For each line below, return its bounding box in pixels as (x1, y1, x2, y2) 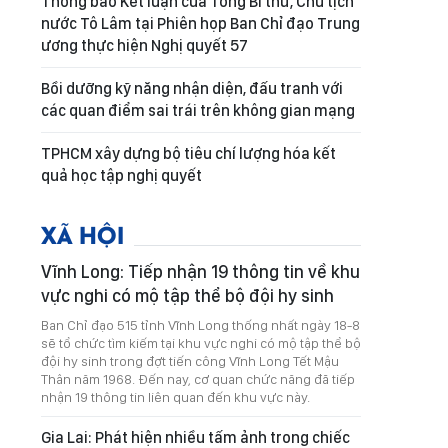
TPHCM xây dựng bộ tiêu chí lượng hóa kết (41, 144, 336, 163)
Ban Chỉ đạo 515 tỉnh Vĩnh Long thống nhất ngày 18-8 (41, 317, 360, 333)
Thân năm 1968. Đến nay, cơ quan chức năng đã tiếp (41, 371, 355, 387)
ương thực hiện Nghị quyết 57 (41, 36, 248, 55)
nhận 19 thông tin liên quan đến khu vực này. (41, 389, 310, 405)
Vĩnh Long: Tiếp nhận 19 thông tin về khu (41, 261, 360, 282)
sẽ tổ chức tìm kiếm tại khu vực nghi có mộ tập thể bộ (41, 335, 361, 351)
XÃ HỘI (41, 217, 124, 250)
